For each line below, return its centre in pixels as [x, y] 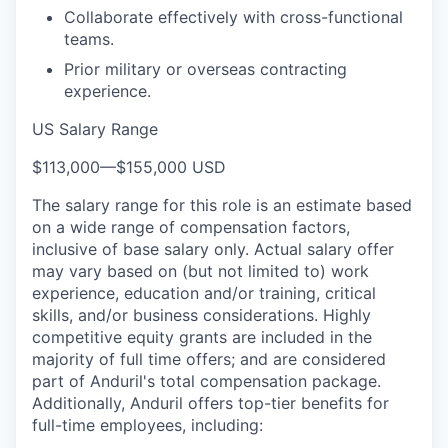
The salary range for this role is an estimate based [222, 205]
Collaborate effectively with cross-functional [233, 17]
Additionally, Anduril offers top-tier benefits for [210, 403]
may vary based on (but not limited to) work [200, 271]
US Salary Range [95, 129]
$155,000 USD [171, 167]
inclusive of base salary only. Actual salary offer [213, 249]
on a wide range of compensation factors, [191, 227]
